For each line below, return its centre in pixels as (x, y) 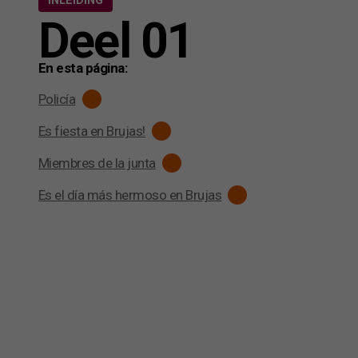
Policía (57, 99)
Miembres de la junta (97, 163)
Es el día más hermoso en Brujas (130, 195)
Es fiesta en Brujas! (92, 131)
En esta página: (83, 68)
